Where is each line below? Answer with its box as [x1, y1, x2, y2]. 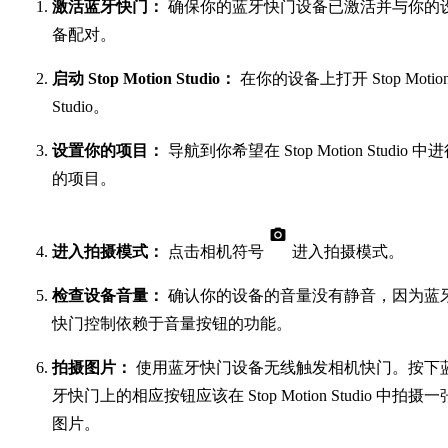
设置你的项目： [52, 142, 164, 160]
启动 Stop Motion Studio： [52, 70, 236, 88]
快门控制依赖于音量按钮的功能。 [52, 315, 292, 333]
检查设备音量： [52, 287, 164, 305]
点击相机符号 [164, 243, 268, 261]
